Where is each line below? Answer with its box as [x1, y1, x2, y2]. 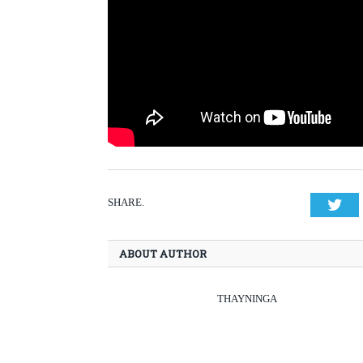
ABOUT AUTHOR [119, 246, 207, 262]
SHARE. [108, 196, 144, 209]
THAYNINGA [217, 293, 277, 305]
